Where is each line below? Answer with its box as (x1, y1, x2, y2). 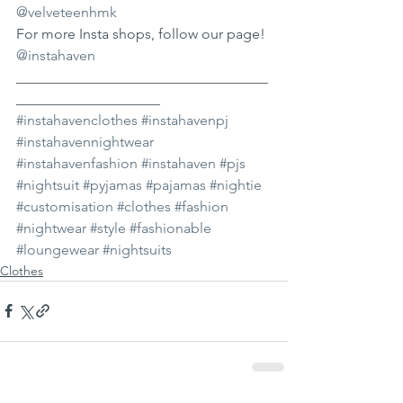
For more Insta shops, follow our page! (16, 24, 269, 42)
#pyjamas (83, 175, 142, 193)
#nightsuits (103, 240, 172, 258)
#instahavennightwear (16, 132, 154, 150)
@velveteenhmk (16, 3, 117, 21)
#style (90, 219, 126, 237)
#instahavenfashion (16, 154, 138, 172)
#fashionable (130, 219, 211, 237)
